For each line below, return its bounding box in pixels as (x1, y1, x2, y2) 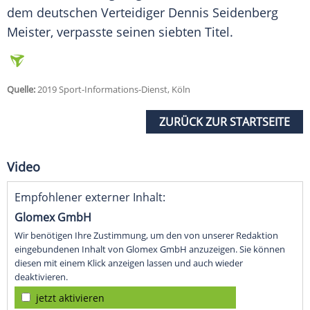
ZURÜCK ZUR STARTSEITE (159, 114, 290, 130)
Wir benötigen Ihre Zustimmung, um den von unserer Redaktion (15, 229, 278, 242)
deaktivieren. (15, 271, 68, 284)
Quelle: (7, 83, 35, 96)
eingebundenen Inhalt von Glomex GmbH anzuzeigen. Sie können (15, 243, 285, 256)
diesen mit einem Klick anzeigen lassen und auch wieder (15, 257, 243, 270)
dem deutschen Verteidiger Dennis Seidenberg (7, 4, 278, 21)
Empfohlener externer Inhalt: (15, 190, 165, 206)
